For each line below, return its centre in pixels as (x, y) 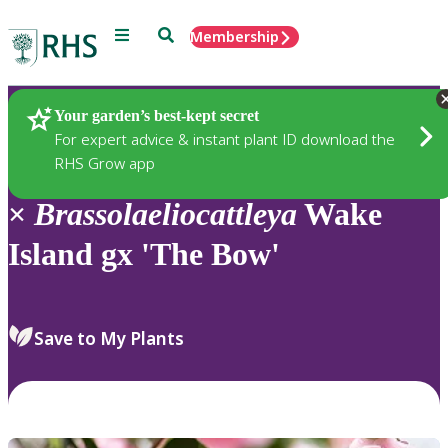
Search (180, 33)
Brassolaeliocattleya (165, 214)
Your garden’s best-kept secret (156, 115)
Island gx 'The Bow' (144, 254)
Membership (234, 36)
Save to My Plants (109, 338)
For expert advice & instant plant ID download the (224, 138)
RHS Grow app (104, 162)
